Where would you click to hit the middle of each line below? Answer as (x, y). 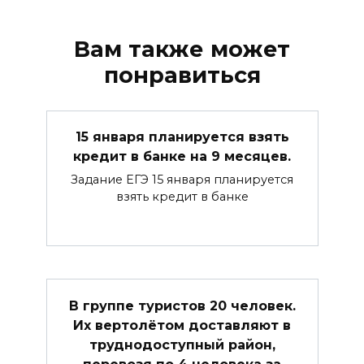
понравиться (182, 75)
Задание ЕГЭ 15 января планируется (182, 180)
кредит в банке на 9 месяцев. (182, 156)
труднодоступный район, (182, 344)
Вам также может (182, 49)
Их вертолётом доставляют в (182, 325)
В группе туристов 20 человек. (182, 305)
